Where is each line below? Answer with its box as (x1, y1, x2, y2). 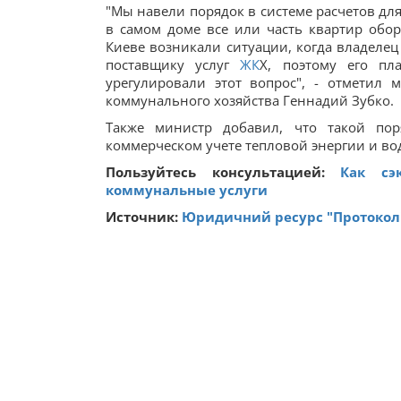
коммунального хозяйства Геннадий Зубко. (106, 91, 394, 109)
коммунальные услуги (106, 181, 268, 199)
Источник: (106, 208, 182, 226)
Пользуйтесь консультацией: (106, 163, 340, 181)
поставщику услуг (106, 55, 241, 73)
